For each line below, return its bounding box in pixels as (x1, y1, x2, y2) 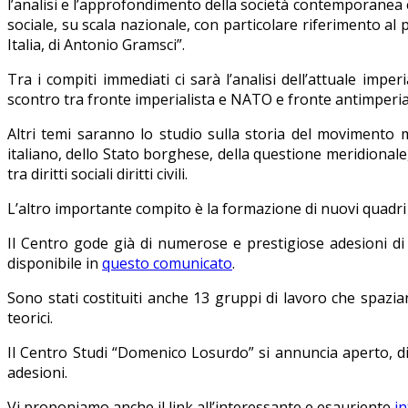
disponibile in (7, 252, 102, 273)
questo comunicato (102, 252, 232, 273)
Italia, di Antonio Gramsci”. (7, 34, 185, 55)
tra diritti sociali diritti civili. (7, 163, 188, 184)
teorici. (7, 307, 53, 328)
